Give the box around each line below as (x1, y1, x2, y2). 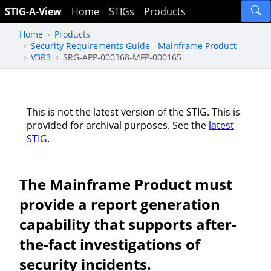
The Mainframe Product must (19, 174, 232, 194)
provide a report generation (19, 194, 220, 214)
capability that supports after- (19, 214, 237, 234)
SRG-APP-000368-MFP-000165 (62, 51, 181, 63)
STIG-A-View (5, 5, 62, 18)
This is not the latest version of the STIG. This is (27, 105, 240, 119)
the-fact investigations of (19, 233, 200, 254)
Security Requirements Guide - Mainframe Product (31, 39, 237, 51)
